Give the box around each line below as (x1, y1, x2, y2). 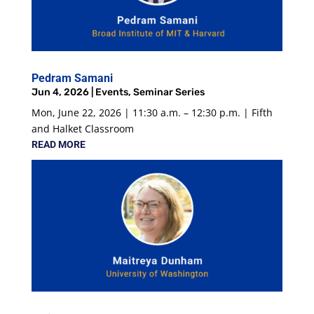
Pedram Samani (31, 71, 113, 86)
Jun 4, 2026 (31, 86, 89, 99)
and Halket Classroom (31, 122, 134, 136)
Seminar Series (132, 86, 205, 99)
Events (95, 86, 128, 99)
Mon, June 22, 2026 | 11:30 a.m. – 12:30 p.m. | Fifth (31, 106, 273, 120)
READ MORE (31, 139, 86, 151)
